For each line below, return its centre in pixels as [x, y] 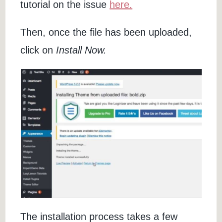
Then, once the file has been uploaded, [106, 32]
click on [38, 50]
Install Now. [82, 50]
